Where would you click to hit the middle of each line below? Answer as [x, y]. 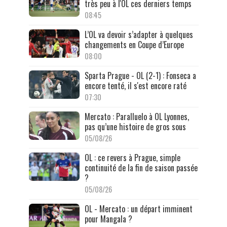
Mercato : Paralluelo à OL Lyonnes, [137, 116]
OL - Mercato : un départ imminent [138, 209]
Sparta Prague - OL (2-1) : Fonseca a [140, 75]
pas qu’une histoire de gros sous [135, 126]
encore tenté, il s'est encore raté [135, 85]
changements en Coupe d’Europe [134, 44]
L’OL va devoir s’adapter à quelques [139, 34]
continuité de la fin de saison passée [141, 167]
